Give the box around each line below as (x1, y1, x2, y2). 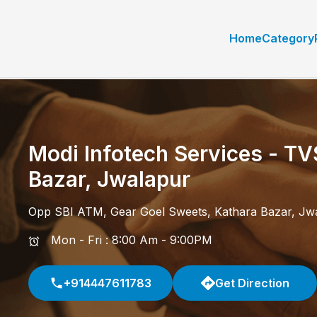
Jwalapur (97, 166, 190, 192)
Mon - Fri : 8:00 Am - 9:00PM (51, 233, 212, 247)
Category (262, 31, 314, 46)
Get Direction (214, 276, 289, 290)
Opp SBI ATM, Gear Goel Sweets (28, 204, 207, 219)
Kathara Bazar (214, 204, 292, 219)
